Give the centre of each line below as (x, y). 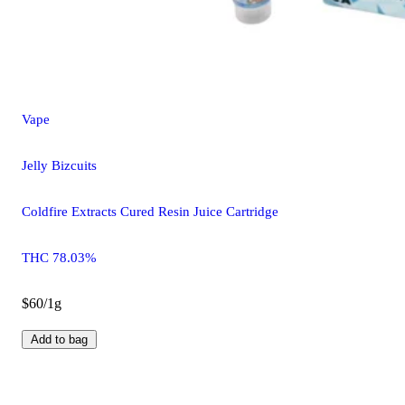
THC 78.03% (59, 257)
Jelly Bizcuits (59, 165)
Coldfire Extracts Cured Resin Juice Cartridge (150, 211)
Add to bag (59, 339)
